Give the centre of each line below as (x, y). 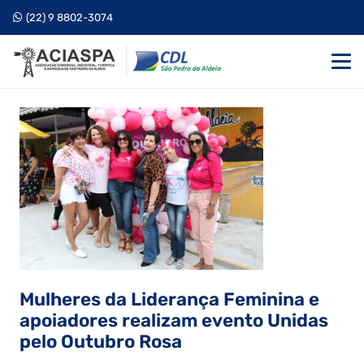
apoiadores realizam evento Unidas (174, 321)
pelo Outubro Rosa (101, 342)
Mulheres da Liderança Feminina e (169, 299)
